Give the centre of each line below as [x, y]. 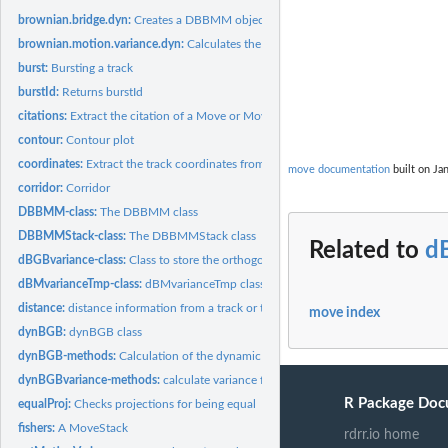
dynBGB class [106, 331]
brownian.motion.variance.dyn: [103, 43]
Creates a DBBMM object [201, 19]
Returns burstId [103, 91]
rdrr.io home [382, 435]
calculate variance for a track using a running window [303, 379]
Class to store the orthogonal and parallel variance [260, 259]
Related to [367, 251]
